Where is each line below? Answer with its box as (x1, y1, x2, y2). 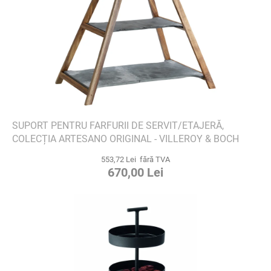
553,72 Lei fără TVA (101, 154, 170, 164)
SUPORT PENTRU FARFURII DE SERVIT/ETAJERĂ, (12, 119, 224, 131)
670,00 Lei (108, 165, 163, 180)
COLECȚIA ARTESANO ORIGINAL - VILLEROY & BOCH (12, 132, 239, 145)
